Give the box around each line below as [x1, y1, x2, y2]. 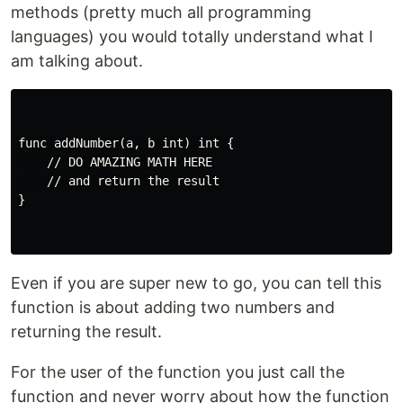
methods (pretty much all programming [11, 3, 311, 22]
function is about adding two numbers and [11, 298, 335, 317]
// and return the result [18, 174, 219, 188]
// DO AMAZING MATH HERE [18, 155, 212, 169]
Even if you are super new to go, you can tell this [11, 273, 381, 292]
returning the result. [11, 322, 162, 341]
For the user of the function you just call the [11, 363, 345, 381]
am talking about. [11, 51, 143, 70]
